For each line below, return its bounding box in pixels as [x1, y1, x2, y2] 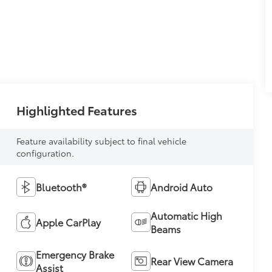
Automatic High [150, 208, 222, 222]
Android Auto [150, 179, 212, 194]
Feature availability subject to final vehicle [16, 134, 186, 147]
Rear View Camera [150, 253, 233, 268]
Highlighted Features [16, 101, 137, 118]
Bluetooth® [35, 179, 86, 194]
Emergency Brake [35, 246, 114, 261]
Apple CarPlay [35, 214, 101, 229]
